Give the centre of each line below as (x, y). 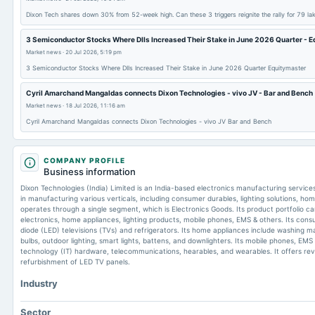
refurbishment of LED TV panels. (75, 262)
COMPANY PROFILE (84, 160)
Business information (90, 172)
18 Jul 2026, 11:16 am (95, 105)
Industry (39, 283)
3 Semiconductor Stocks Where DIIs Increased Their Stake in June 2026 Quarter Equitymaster (166, 68)
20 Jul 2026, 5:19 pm (94, 52)
